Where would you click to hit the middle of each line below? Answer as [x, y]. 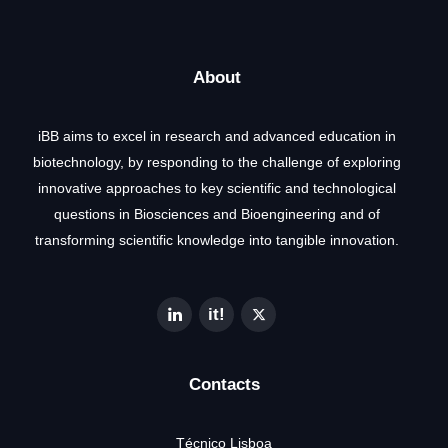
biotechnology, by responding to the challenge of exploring [216, 162]
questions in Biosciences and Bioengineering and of [216, 214]
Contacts [224, 384]
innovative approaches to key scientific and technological [216, 188]
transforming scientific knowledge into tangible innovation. [216, 240]
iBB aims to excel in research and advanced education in [216, 136]
